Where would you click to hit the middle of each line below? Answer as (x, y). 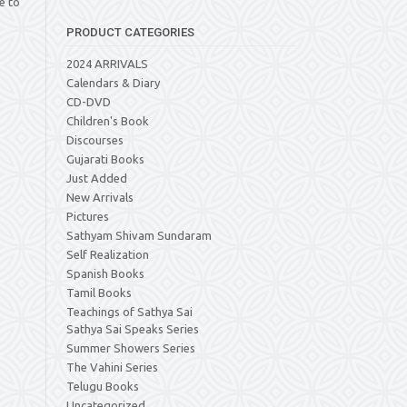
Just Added (97, 178)
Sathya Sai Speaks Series (133, 329)
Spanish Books (105, 273)
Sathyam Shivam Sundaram (139, 235)
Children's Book (108, 121)
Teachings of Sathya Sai (129, 312)
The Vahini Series (112, 367)
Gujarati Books (105, 159)
